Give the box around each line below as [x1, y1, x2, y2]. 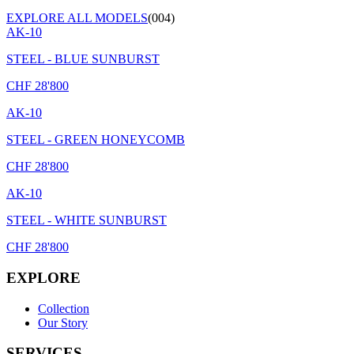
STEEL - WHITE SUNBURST [6, 213, 167, 228]
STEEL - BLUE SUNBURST [6, 52, 160, 66]
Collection [38, 301, 89, 315]
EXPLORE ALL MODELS [6, 11, 148, 25]
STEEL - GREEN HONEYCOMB [6, 133, 185, 147]
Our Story [38, 315, 88, 330]
